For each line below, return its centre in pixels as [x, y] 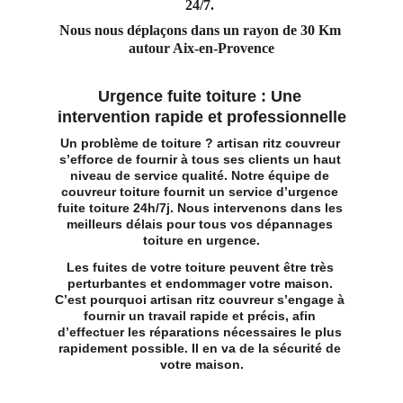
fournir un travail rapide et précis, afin [201, 316]
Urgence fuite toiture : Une [201, 96]
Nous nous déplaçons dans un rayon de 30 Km [201, 30]
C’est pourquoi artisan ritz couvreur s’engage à [201, 300]
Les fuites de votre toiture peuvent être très [201, 267]
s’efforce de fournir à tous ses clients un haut [201, 159]
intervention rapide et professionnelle [201, 117]
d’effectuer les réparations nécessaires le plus [201, 332]
